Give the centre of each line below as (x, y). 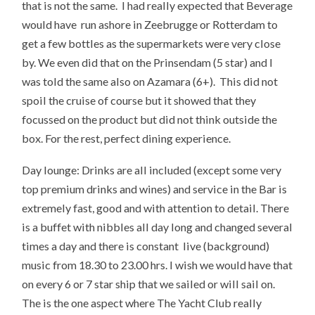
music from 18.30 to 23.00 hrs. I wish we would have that (157, 265)
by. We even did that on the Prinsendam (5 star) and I (148, 63)
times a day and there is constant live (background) (146, 246)
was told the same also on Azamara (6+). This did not (150, 82)
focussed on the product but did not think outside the (150, 120)
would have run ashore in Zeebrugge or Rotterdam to (150, 25)
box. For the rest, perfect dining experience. (127, 139)
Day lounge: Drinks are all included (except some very (152, 170)
